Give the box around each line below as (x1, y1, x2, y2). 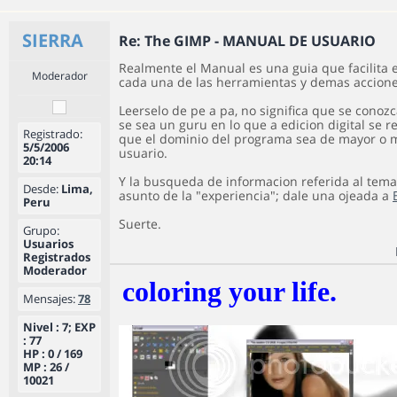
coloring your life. (122, 276, 337, 307)
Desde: (23, 181, 58, 197)
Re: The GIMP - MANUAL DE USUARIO (119, 31, 376, 51)
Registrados (23, 249, 90, 265)
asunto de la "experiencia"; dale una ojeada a (119, 187, 393, 204)
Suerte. (119, 215, 161, 232)
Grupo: (23, 222, 59, 238)
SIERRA (22, 28, 83, 52)
